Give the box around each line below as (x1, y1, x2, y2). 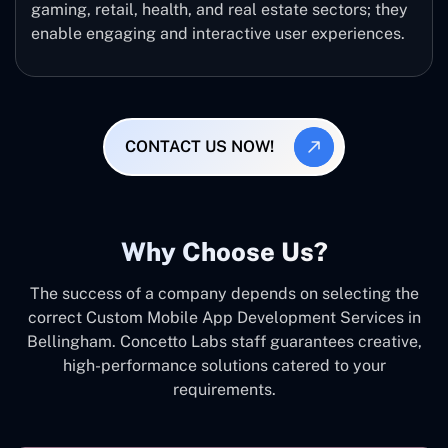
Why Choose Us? (120, 236, 328, 267)
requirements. (172, 379, 276, 399)
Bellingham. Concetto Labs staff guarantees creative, (26, 331, 422, 351)
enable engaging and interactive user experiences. (31, 23, 405, 43)
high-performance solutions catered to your (62, 355, 386, 375)
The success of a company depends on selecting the (29, 283, 419, 303)
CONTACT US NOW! (124, 137, 274, 156)
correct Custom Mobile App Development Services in (27, 307, 421, 327)
